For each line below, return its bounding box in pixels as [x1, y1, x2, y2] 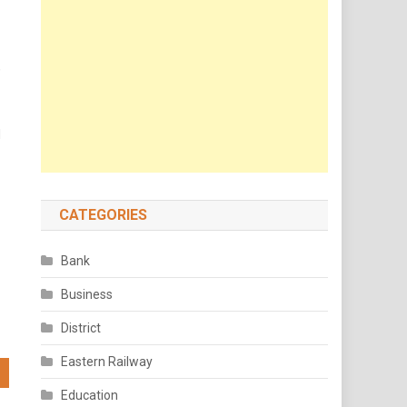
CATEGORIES [59, 206, 148, 223]
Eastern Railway [61, 354, 154, 369]
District [61, 321, 102, 335]
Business [61, 287, 114, 302]
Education [61, 388, 119, 402]
